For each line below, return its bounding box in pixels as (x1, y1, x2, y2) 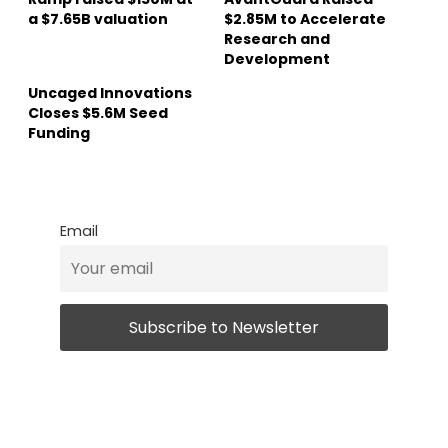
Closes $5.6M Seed (28, 102, 168, 123)
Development (224, 48, 330, 69)
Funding (28, 122, 90, 143)
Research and (224, 28, 330, 49)
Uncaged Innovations (28, 82, 192, 103)
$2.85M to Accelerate (224, 8, 386, 29)
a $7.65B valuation (28, 8, 168, 29)
